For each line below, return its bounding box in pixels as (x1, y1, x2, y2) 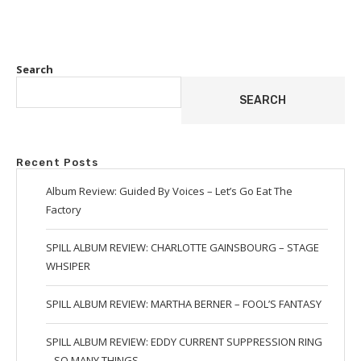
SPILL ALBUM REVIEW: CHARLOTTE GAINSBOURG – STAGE (46, 240, 319, 255)
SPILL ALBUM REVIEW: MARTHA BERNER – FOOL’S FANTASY (46, 297, 322, 311)
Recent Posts (16, 156, 98, 168)
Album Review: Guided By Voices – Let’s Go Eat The (46, 184, 293, 198)
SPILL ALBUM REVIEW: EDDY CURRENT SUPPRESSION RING (46, 334, 322, 349)
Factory (46, 202, 81, 217)
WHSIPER (46, 259, 90, 273)
